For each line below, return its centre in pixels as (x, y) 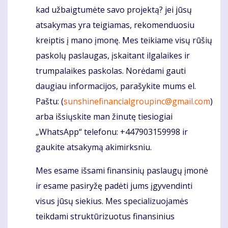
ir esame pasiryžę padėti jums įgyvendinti (114, 186)
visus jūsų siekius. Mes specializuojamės (112, 201)
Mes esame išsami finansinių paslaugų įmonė (122, 170)
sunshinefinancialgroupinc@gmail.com (137, 101)
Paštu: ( (50, 101)
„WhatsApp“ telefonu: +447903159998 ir (112, 132)
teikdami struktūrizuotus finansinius (105, 216)
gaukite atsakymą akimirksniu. (94, 147)
